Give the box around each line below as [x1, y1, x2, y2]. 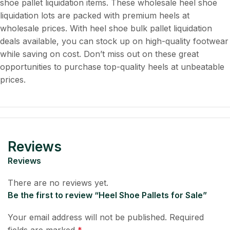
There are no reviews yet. [8, 177, 108, 188]
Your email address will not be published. [8, 212, 167, 222]
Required [169, 212, 204, 222]
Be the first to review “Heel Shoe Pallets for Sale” [8, 189, 207, 200]
